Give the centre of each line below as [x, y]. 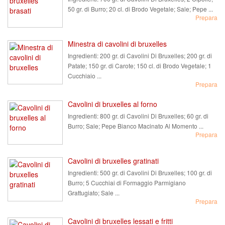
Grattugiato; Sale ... [94, 193]
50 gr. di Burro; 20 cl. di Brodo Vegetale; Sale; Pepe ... [140, 9]
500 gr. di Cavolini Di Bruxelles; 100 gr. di [155, 173]
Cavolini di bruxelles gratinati [113, 161]
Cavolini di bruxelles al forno [113, 104]
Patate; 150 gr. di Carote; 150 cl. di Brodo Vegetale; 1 [140, 66]
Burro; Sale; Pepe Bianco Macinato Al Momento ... [136, 126]
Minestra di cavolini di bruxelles [117, 44]
